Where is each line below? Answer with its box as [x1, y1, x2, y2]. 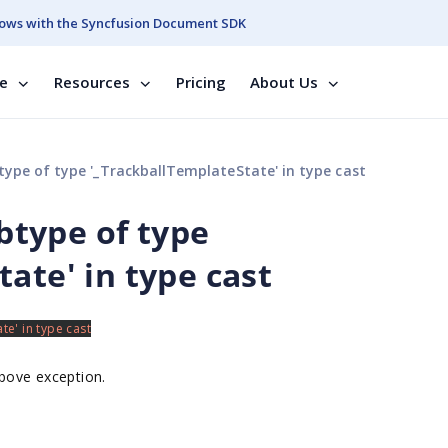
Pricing [176, 72, 226, 92]
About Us [250, 72, 318, 92]
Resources [54, 72, 130, 92]
